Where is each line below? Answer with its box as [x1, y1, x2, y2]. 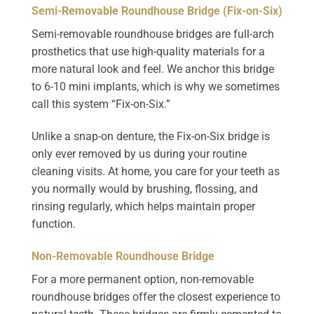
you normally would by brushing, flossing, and [32, 182, 258, 196]
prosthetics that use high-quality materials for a [32, 45, 265, 59]
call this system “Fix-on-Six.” [32, 97, 170, 111]
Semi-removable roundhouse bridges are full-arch [32, 27, 274, 41]
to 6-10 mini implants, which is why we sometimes [32, 80, 280, 94]
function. [32, 217, 76, 231]
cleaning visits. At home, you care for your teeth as [32, 164, 280, 178]
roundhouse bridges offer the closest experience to [32, 289, 280, 303]
